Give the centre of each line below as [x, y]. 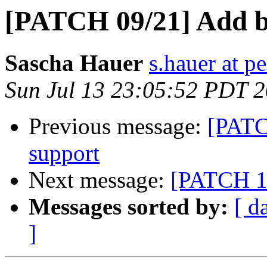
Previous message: [118, 126]
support [64, 153]
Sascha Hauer [74, 63]
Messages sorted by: [128, 207]
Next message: [100, 180]
